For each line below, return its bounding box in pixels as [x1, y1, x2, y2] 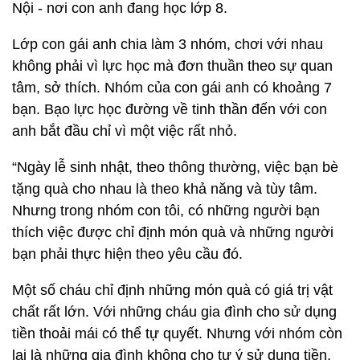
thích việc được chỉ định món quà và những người [12, 224, 333, 240]
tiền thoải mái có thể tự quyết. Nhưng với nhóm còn [12, 325, 342, 342]
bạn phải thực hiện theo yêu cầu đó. [12, 246, 243, 262]
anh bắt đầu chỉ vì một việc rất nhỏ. [12, 123, 237, 139]
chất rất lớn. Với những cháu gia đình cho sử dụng [12, 304, 337, 320]
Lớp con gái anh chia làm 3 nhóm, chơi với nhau [12, 36, 323, 52]
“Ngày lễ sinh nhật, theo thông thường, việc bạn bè [12, 159, 338, 175]
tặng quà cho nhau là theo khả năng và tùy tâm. [12, 181, 317, 197]
